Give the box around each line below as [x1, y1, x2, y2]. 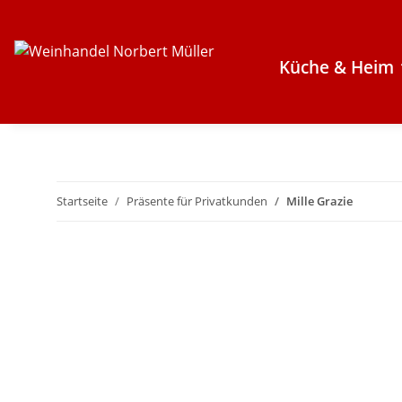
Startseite [57, 193, 108, 209]
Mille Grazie [286, 193, 353, 209]
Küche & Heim [279, 55, 394, 79]
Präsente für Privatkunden [127, 193, 267, 209]
